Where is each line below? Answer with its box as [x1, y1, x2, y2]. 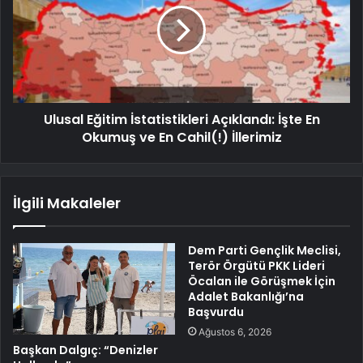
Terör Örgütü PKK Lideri [188, 258, 325, 275]
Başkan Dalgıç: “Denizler [13, 341, 158, 358]
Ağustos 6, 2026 [199, 326, 271, 339]
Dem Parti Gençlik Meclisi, [188, 242, 341, 259]
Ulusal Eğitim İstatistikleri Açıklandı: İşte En [43, 110, 320, 130]
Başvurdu [188, 304, 244, 321]
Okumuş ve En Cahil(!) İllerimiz [81, 128, 282, 147]
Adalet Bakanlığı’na [188, 288, 304, 305]
